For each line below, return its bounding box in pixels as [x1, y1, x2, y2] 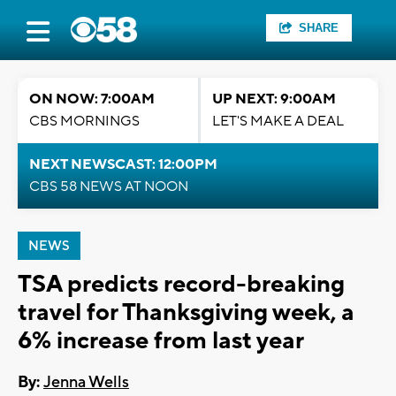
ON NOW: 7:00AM [29, 90, 155, 108]
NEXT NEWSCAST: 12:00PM [29, 156, 217, 173]
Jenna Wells [43, 372, 129, 393]
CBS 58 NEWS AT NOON [29, 178, 188, 195]
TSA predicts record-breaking [18, 269, 345, 300]
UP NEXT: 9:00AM [212, 90, 336, 108]
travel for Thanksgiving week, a [18, 297, 354, 328]
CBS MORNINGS [29, 112, 140, 130]
